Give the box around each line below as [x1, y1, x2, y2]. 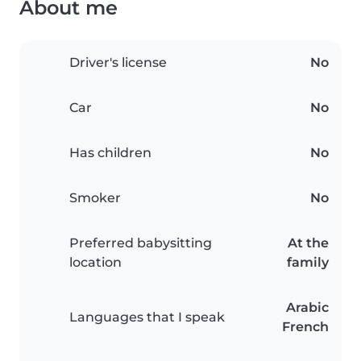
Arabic [286, 300, 329, 316]
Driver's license [69, 55, 167, 71]
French [282, 319, 329, 335]
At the [288, 235, 329, 251]
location [69, 255, 122, 271]
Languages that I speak [69, 309, 225, 326]
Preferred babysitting [69, 235, 212, 251]
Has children [69, 145, 151, 161]
